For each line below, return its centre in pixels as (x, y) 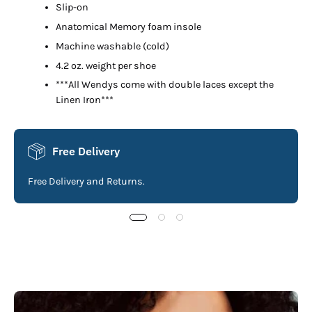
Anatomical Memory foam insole (128, 27)
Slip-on (72, 8)
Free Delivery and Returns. (86, 181)
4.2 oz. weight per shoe (106, 65)
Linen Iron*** (85, 100)
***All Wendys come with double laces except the (165, 85)
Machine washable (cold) (112, 46)
